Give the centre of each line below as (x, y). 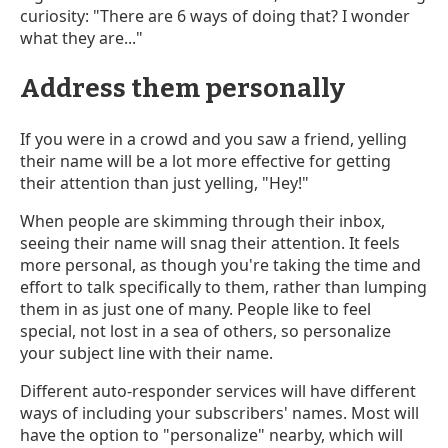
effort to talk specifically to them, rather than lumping (223, 286)
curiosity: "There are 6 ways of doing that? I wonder (215, 15)
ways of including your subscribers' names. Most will (219, 412)
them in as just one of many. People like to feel (195, 308)
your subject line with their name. (148, 352)
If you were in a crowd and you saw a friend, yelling (213, 138)
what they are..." (81, 37)
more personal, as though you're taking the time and (220, 264)
